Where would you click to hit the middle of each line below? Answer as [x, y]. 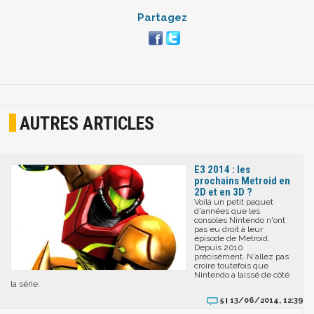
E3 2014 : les [222, 169]
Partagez [162, 17]
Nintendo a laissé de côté [242, 274]
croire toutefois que [231, 265]
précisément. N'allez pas [241, 256]
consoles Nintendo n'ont [240, 220]
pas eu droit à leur [228, 229]
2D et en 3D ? [223, 192]
